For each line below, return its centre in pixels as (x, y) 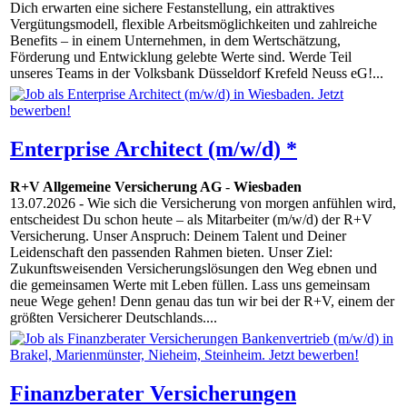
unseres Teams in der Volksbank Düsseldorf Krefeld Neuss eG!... (197, 74)
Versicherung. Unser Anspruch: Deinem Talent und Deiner (178, 236)
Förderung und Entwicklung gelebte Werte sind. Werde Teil (181, 57)
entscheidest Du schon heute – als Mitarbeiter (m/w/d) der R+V (191, 220)
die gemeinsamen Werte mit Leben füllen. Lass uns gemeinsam (190, 285)
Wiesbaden (268, 187)
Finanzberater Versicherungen (153, 393)
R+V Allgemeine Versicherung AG (116, 187)
